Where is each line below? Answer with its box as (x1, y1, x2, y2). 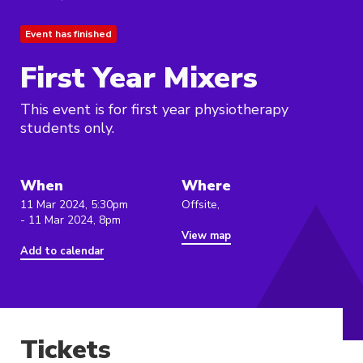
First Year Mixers (20, 58, 258, 99)
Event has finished (25, 28, 112, 41)
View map (181, 228, 231, 244)
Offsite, (181, 197, 220, 213)
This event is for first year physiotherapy (20, 100, 288, 120)
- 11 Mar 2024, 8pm (20, 212, 121, 228)
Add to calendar (20, 244, 104, 259)
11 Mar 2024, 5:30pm (20, 197, 128, 213)
